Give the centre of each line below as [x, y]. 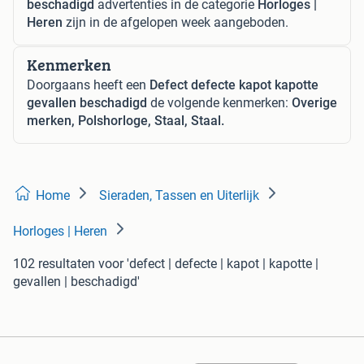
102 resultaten [54, 263]
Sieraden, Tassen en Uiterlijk [179, 195]
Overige [314, 102]
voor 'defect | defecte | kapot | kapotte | [208, 263]
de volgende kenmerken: [219, 102]
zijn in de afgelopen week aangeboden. [175, 22]
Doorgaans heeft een [88, 84]
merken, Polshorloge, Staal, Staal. [126, 120]
